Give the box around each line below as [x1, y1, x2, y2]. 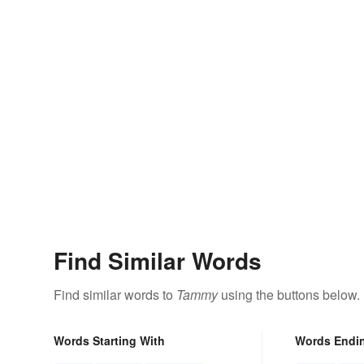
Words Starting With [54, 331, 165, 349]
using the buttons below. [218, 284, 360, 304]
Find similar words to [54, 284, 176, 304]
